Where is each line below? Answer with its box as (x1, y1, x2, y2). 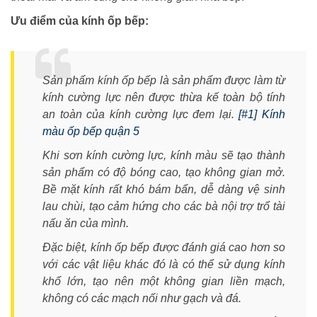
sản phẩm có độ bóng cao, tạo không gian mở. (42, 166, 285, 179)
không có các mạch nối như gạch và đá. (42, 292, 241, 305)
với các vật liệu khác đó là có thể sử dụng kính (42, 258, 285, 271)
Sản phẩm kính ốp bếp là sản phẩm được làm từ (42, 74, 285, 87)
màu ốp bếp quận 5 (42, 125, 139, 138)
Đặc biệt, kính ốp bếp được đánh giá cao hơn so (42, 241, 285, 254)
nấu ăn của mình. (42, 217, 129, 230)
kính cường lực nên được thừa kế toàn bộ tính (42, 91, 285, 104)
